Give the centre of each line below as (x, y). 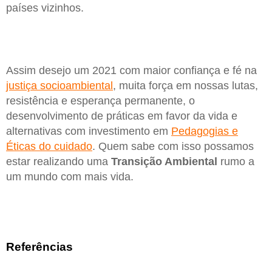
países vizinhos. (45, 8)
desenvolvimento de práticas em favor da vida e (122, 116)
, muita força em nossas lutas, (185, 85)
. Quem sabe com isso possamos (173, 146)
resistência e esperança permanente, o (100, 100)
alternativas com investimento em (89, 131)
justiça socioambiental (59, 85)
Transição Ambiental (164, 161)
